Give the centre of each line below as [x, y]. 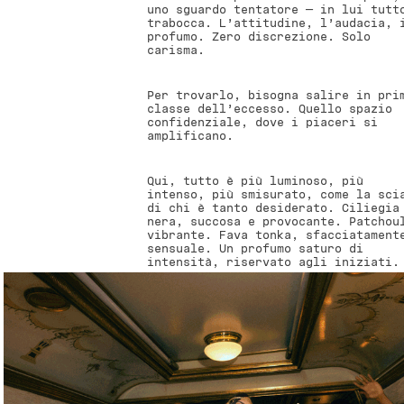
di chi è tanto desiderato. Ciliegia [273, 208]
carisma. [175, 50]
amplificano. [190, 136]
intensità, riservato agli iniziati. [273, 262]
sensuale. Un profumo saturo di [255, 249]
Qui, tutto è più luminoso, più [255, 181]
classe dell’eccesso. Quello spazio [269, 109]
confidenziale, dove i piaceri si [262, 123]
